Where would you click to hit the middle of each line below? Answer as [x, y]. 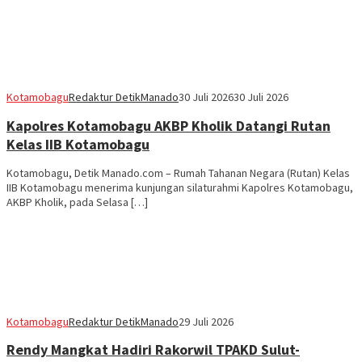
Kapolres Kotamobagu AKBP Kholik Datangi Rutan [168, 125]
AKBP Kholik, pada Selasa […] [77, 202]
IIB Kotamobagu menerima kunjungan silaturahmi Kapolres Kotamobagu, [180, 187]
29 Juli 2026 [206, 321]
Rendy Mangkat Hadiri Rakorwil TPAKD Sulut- [153, 350]
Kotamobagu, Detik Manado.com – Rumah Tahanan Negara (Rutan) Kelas [178, 173]
